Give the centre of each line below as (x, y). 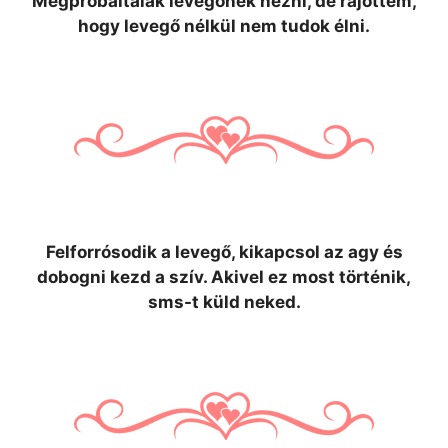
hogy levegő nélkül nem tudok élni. (224, 26)
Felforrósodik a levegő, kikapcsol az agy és (224, 252)
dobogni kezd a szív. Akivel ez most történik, (224, 277)
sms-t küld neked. (224, 302)
